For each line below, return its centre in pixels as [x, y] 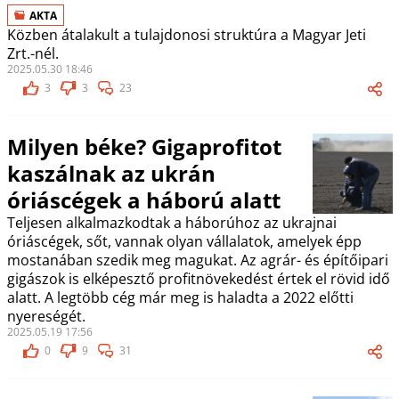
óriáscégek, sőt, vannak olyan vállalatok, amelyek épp [184, 241]
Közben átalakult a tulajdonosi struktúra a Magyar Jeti [186, 35]
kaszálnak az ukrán [111, 173]
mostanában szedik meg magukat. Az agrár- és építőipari [197, 260]
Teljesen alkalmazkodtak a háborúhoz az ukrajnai [171, 223]
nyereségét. [46, 316]
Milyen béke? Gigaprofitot [144, 147]
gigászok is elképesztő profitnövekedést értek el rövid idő [198, 279]
